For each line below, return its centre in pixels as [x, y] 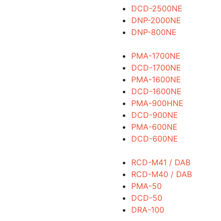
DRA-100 [147, 210]
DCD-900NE [154, 115]
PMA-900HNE [157, 103]
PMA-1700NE [156, 56]
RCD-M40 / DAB [161, 174]
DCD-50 [147, 198]
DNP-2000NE [156, 20]
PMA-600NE [154, 127]
